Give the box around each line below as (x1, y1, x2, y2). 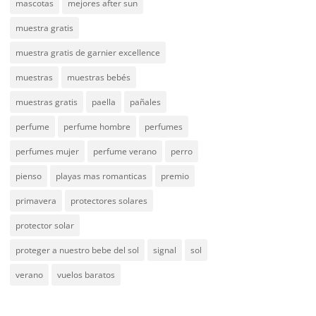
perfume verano (93, 145, 157, 157)
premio (161, 170, 189, 182)
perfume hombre (63, 121, 130, 133)
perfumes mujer (16, 145, 79, 157)
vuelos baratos (57, 269, 115, 281)
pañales (130, 96, 161, 108)
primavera (16, 195, 56, 207)
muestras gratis (16, 96, 78, 108)
